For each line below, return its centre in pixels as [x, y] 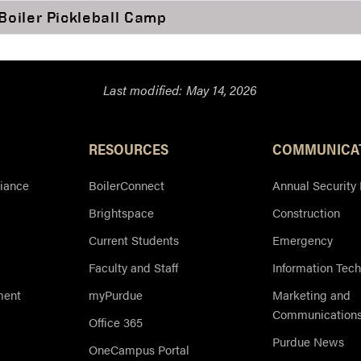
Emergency [303, 240]
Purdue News [308, 342]
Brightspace [121, 213]
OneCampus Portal [139, 350]
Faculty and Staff [133, 268]
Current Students [134, 240]
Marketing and [311, 295]
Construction [306, 213]
